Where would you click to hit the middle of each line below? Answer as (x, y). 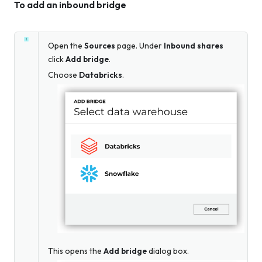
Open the (66, 46)
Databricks (101, 75)
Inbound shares (194, 46)
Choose (63, 75)
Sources (100, 46)
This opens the (76, 251)
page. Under (139, 46)
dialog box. (168, 251)
